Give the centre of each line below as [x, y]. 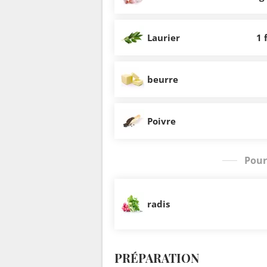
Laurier [164, 37]
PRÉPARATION [157, 257]
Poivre [162, 121]
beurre [163, 79]
